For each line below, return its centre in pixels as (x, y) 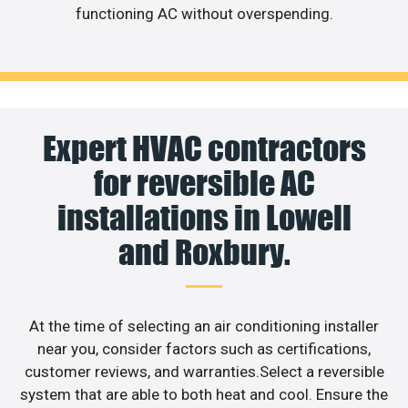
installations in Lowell (204, 217)
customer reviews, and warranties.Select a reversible (204, 371)
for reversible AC (204, 183)
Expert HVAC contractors (204, 148)
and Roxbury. (204, 252)
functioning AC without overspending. (204, 14)
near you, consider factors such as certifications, (204, 348)
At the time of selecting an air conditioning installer (204, 326)
